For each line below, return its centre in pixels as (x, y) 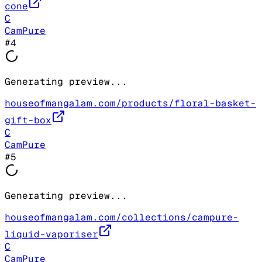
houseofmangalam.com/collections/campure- (122, 217)
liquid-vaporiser (51, 234)
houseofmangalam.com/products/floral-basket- (130, 103)
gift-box (28, 120)
